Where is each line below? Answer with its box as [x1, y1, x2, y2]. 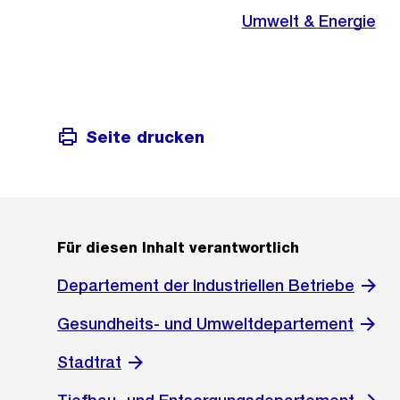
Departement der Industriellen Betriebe [57, 276, 354, 296]
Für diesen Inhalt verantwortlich [57, 239, 299, 257]
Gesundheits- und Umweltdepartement [57, 314, 354, 334]
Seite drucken [86, 127, 204, 146]
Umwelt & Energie [241, 12, 376, 30]
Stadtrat [57, 353, 121, 372]
